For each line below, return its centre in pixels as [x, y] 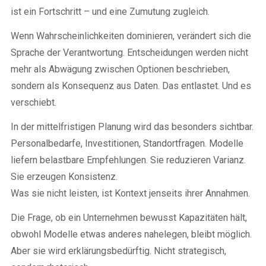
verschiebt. [34, 102]
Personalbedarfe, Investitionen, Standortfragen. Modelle [127, 143]
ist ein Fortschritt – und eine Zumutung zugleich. [110, 11]
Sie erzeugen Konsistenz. [64, 176]
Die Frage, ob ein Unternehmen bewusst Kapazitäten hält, [129, 217]
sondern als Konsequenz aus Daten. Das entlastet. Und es [131, 85]
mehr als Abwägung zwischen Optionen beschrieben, [120, 69]
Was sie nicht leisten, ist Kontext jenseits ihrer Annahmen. [130, 193]
